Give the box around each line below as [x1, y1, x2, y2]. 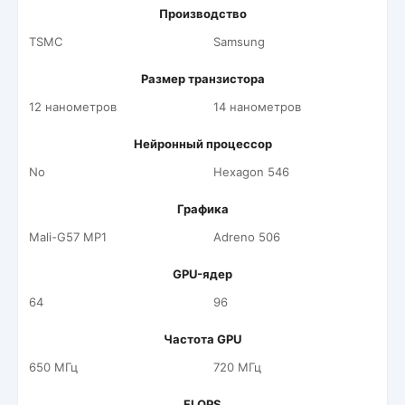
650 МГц [29, 360, 78, 374]
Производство [158, 6, 247, 21]
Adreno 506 [213, 230, 280, 244]
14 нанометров [213, 99, 301, 114]
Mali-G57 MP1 [29, 230, 107, 244]
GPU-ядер [173, 267, 232, 281]
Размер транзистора [140, 71, 265, 86]
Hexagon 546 [213, 165, 289, 179]
